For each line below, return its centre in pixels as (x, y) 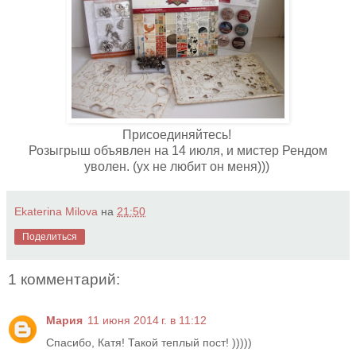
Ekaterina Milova (56, 211)
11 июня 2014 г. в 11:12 (147, 321)
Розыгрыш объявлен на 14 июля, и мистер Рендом (178, 150)
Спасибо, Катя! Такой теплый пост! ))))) (149, 343)
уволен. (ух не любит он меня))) (178, 166)
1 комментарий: (64, 279)
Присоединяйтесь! (178, 134)
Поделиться (50, 236)
